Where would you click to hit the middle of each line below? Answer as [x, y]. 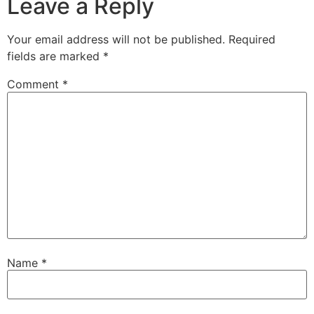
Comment [35, 84]
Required [252, 40]
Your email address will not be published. [116, 40]
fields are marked [55, 56]
